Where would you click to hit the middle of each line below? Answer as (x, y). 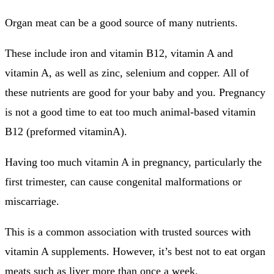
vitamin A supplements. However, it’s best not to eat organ (135, 252)
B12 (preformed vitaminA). (66, 132)
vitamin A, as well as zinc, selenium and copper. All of (127, 73)
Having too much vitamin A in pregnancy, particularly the (133, 162)
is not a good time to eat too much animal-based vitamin (130, 112)
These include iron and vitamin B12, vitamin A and (119, 54)
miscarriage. (32, 202)
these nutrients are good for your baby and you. (110, 93)
